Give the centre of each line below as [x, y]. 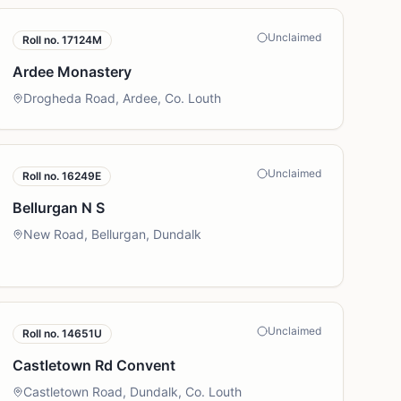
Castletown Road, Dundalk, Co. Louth [133, 392]
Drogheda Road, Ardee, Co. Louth [123, 98]
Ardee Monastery [73, 72]
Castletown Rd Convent [94, 365]
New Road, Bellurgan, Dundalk [113, 234]
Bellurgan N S [59, 208]
